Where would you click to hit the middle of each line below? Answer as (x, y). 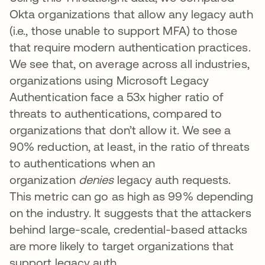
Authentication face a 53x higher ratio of (117, 97)
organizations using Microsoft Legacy (109, 80)
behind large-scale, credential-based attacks (129, 230)
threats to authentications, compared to (116, 114)
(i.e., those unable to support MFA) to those (124, 31)
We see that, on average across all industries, (130, 64)
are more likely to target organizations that (122, 246)
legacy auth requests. (172, 180)
